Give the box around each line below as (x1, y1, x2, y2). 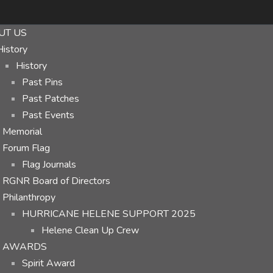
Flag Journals (22, 158, 76, 171)
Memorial (2, 125, 42, 138)
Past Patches (22, 92, 79, 105)
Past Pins (22, 76, 63, 89)
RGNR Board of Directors (2, 174, 110, 188)
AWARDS (2, 240, 47, 253)
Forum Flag (2, 141, 50, 155)
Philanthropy (2, 191, 55, 204)
